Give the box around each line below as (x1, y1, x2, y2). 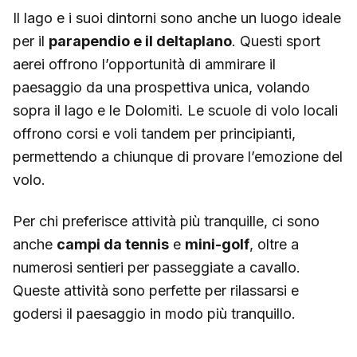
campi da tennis (57, 235, 169, 253)
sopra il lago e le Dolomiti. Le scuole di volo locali (13, 102, 338, 119)
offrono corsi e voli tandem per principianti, (13, 125, 296, 142)
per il (13, 33, 49, 49)
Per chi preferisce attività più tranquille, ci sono (13, 212, 320, 229)
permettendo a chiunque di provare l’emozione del (13, 148, 343, 165)
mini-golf (185, 235, 249, 253)
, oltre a (249, 235, 299, 253)
